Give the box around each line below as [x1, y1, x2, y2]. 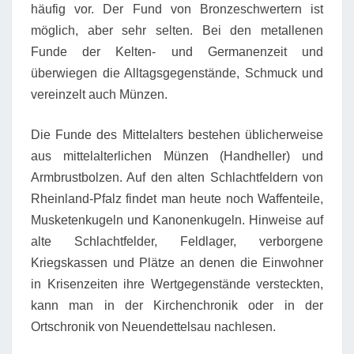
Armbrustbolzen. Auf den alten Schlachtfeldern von [31, 170, 323, 184]
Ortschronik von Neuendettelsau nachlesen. [31, 319, 276, 333]
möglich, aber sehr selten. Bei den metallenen [31, 23, 323, 37]
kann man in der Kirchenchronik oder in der [31, 298, 323, 312]
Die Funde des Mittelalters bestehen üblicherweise [31, 127, 323, 141]
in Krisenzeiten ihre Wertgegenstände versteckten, [31, 277, 323, 291]
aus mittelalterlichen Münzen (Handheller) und [31, 149, 323, 163]
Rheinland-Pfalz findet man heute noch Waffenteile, [31, 191, 323, 205]
